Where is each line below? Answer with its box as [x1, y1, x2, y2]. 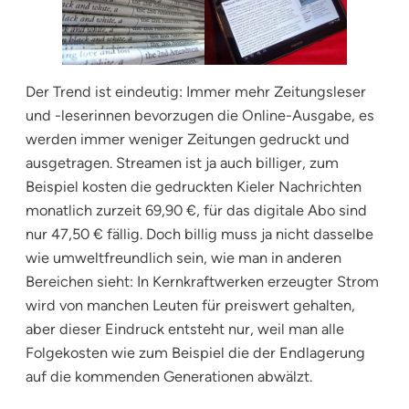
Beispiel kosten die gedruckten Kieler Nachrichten [26, 177, 362, 195]
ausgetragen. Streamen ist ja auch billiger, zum [26, 153, 339, 172]
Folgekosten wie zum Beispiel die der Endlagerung [26, 343, 365, 362]
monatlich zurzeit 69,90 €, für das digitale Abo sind [26, 201, 367, 219]
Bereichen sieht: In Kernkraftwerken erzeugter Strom [26, 272, 379, 290]
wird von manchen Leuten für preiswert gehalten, [26, 296, 355, 314]
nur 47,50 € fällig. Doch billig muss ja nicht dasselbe [26, 225, 373, 243]
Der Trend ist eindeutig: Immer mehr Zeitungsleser [26, 82, 366, 100]
